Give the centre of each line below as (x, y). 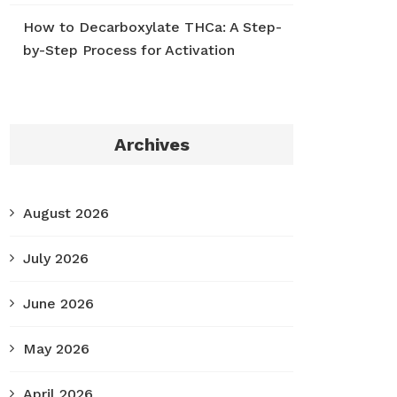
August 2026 (66, 213)
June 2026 (58, 304)
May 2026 (56, 349)
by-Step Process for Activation (129, 50)
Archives (152, 144)
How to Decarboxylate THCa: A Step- (152, 27)
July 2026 (56, 258)
